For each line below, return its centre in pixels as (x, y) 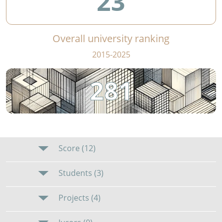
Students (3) (80, 173)
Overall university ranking (111, 39)
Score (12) (76, 148)
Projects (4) (79, 198)
